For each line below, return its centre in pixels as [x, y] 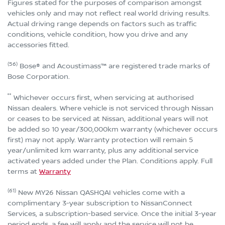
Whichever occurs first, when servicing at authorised [103, 98]
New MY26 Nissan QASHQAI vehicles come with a [100, 193]
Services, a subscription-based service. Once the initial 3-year [112, 214]
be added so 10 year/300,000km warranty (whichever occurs [113, 129]
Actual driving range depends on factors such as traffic [102, 24]
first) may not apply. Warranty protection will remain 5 [100, 140]
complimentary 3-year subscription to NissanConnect [100, 203]
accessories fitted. [38, 45]
